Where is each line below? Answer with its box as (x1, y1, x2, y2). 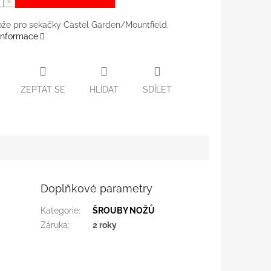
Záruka (41, 220, 68, 230)
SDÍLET (142, 84, 172, 94)
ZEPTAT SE (20, 84, 65, 94)
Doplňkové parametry (41, 181, 153, 195)
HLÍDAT (89, 84, 119, 94)
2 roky (93, 220, 117, 230)
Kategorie (41, 205, 79, 215)
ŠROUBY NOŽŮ (93, 205, 155, 215)
